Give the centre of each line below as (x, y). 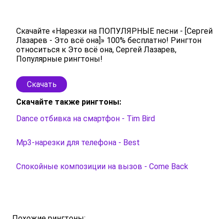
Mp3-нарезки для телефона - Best (78, 142)
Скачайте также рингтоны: (69, 102)
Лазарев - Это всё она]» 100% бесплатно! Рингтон (109, 40)
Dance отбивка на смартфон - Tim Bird (86, 118)
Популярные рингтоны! (59, 59)
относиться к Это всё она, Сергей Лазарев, (96, 49)
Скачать (42, 84)
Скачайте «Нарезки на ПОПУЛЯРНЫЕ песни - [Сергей (114, 31)
